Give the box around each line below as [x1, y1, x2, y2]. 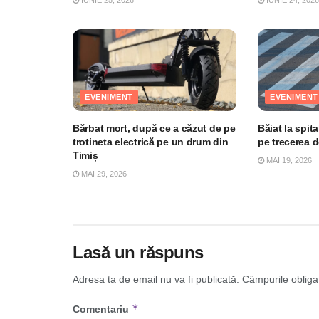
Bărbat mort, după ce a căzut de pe [73, 122, 236, 134]
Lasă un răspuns [73, 242, 204, 262]
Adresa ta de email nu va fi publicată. [73, 273, 239, 285]
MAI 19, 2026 [263, 155, 312, 164]
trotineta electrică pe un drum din [73, 135, 229, 147]
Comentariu [73, 303, 132, 315]
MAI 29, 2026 [79, 169, 127, 178]
